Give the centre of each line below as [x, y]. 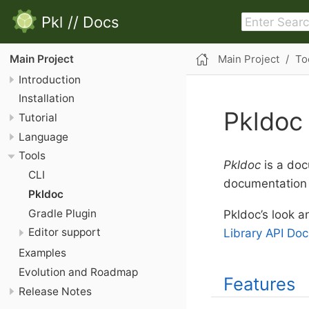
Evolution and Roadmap [78, 272]
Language [43, 137]
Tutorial [38, 117]
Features [259, 284]
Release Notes [55, 291]
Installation [47, 99]
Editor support [64, 232]
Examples [42, 253]
